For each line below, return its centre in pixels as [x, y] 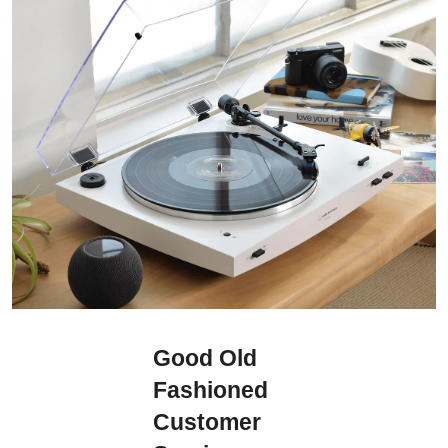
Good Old [205, 358]
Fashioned [211, 390]
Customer [207, 422]
